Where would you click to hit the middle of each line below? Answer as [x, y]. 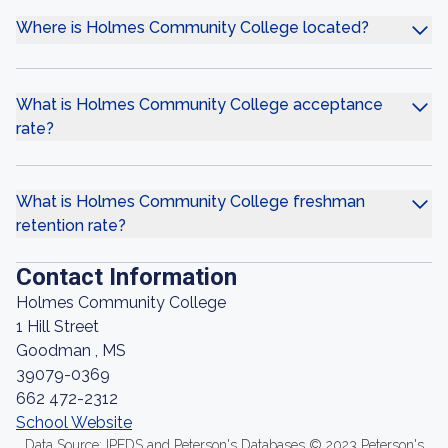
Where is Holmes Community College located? [192, 27]
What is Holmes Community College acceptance [199, 104]
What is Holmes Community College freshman [190, 201]
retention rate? [71, 225]
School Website [74, 422]
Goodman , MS [71, 350]
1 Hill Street [57, 326]
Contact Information [126, 277]
